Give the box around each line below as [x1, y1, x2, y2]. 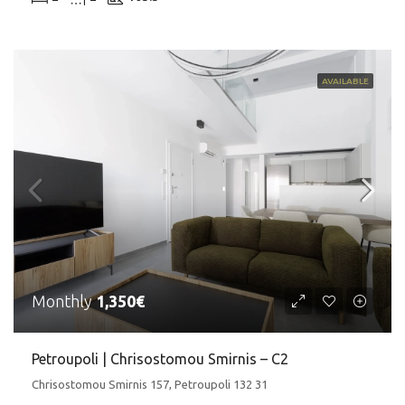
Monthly [32, 292, 96, 311]
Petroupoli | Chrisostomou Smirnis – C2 [32, 351, 288, 368]
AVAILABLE [322, 75, 369, 86]
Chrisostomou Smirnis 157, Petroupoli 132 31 [32, 378, 268, 391]
